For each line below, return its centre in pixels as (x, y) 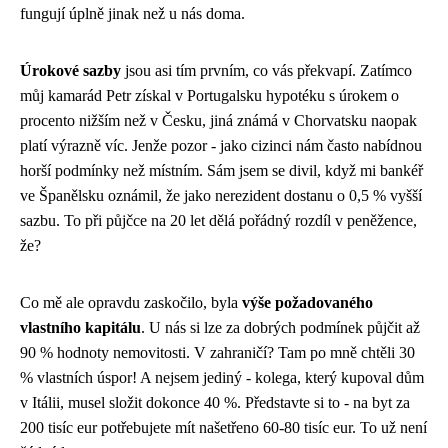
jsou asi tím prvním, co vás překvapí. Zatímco (266, 70)
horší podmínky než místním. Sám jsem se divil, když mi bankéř (221, 170)
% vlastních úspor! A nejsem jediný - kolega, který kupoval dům (222, 377)
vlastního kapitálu (80, 327)
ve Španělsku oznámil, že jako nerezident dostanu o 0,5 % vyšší (221, 195)
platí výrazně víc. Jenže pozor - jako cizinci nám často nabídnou (221, 145)
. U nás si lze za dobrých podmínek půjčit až (280, 327)
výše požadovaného (307, 302)
